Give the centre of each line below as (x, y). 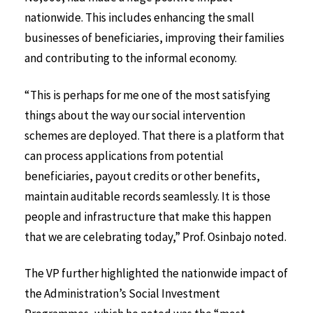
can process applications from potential (124, 155)
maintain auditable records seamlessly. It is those (147, 196)
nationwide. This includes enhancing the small (139, 17)
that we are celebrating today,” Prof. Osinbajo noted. (156, 236)
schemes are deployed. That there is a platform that (154, 135)
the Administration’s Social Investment (122, 294)
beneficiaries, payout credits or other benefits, (142, 176)
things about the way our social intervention (135, 115)
